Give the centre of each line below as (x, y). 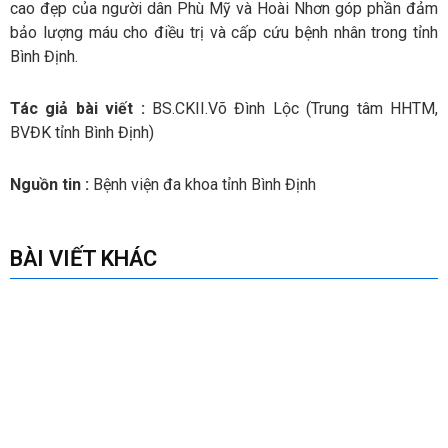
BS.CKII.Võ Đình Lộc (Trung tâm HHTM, (295, 109)
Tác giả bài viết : (81, 109)
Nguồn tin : (51, 185)
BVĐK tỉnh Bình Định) (82, 133)
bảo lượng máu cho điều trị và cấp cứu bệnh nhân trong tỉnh (224, 33)
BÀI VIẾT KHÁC (83, 259)
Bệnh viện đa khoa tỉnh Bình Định (204, 185)
